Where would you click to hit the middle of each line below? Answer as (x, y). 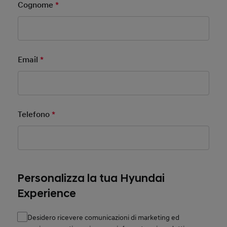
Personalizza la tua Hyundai (91, 178)
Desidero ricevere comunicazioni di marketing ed (104, 217)
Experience (47, 194)
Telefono (34, 114)
